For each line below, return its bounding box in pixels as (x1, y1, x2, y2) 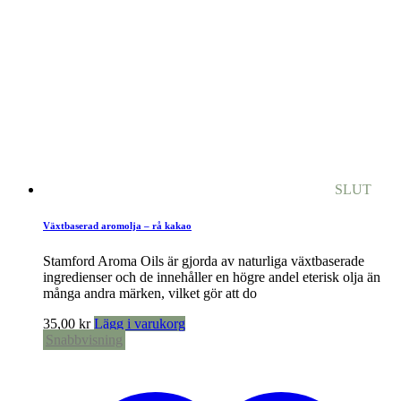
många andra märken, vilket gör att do (43, 286, 257, 302)
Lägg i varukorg (94, 316, 185, 332)
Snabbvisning (46, 332, 123, 348)
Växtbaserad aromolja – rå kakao (43, 220, 192, 232)
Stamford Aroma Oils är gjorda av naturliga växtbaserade (43, 253, 364, 269)
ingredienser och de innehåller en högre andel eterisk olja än (43, 269, 380, 286)
